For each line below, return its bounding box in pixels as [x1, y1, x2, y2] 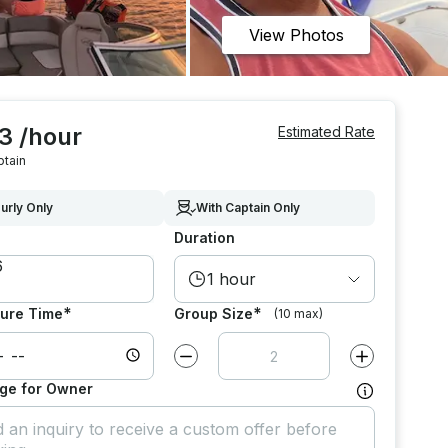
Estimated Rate [278, 123, 375, 140]
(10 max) [273, 305, 323, 321]
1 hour [206, 268, 256, 289]
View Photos [248, 25, 344, 45]
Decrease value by [184, 354, 292, 370]
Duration [173, 229, 235, 246]
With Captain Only [195, 200, 300, 215]
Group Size [173, 304, 253, 322]
